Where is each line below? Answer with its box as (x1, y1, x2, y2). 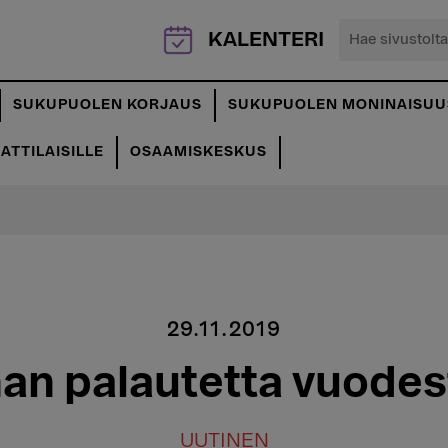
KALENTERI (208, 30, 324, 51)
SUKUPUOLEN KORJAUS (13, 98, 202, 112)
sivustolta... (338, 53, 444, 73)
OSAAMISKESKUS (130, 145, 267, 159)
